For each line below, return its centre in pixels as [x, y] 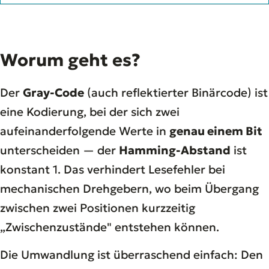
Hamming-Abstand [175, 150]
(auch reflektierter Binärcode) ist [176, 92]
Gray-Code [53, 92]
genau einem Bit [216, 131]
